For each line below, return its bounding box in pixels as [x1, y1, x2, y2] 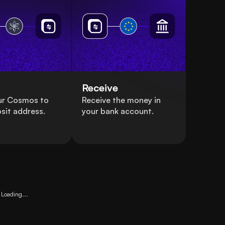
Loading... [1, 190, 29, 198]
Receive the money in [81, 95, 161, 105]
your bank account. [81, 106, 154, 117]
